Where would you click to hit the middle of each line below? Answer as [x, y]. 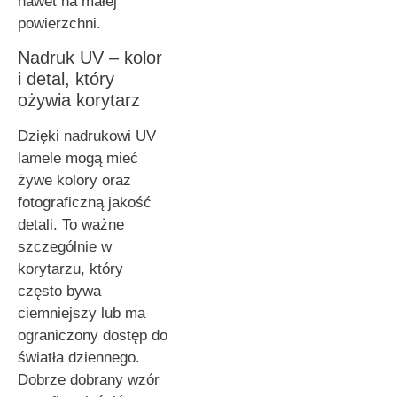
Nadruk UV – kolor [90, 57]
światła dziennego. [79, 357]
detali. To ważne [71, 224]
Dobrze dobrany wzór [89, 379]
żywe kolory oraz [74, 180]
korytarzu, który [70, 269]
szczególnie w [65, 246]
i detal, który [66, 78]
